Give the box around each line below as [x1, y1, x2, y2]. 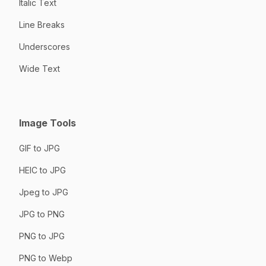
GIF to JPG [19, 142, 60, 153]
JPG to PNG [19, 208, 65, 219]
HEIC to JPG [19, 164, 66, 175]
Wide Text [19, 63, 60, 74]
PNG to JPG [19, 230, 65, 241]
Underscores [19, 41, 70, 52]
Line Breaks [19, 19, 65, 30]
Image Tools [19, 116, 76, 129]
